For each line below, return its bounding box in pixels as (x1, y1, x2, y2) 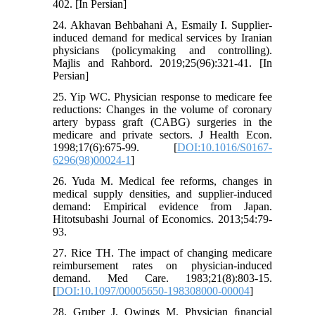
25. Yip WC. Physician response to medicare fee (53, 91, 272, 103)
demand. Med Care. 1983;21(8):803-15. (53, 272, 272, 285)
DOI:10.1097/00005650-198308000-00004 (56, 285, 250, 297)
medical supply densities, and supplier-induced (53, 188, 272, 200)
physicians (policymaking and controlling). (53, 44, 272, 57)
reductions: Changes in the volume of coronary (53, 103, 272, 116)
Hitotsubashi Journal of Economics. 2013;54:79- (53, 213, 272, 226)
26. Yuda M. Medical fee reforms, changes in (53, 175, 272, 188)
